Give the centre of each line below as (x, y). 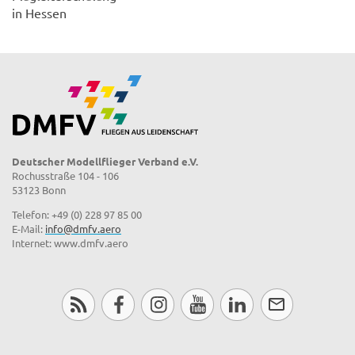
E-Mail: (29, 229)
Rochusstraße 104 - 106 (65, 176)
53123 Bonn (39, 190)
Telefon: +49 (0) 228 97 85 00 (77, 215)
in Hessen (39, 13)
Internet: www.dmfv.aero (70, 243)
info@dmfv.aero (83, 229)
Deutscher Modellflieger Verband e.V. (105, 162)
